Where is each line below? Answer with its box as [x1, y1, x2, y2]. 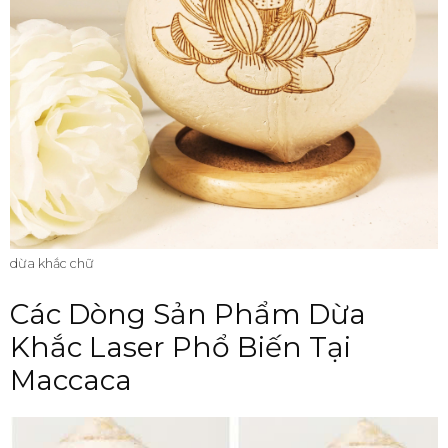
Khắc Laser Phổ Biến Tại [10, 330, 351, 365]
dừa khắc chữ [10, 255, 94, 271]
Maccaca [10, 363, 132, 398]
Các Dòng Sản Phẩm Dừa [10, 297, 366, 332]
